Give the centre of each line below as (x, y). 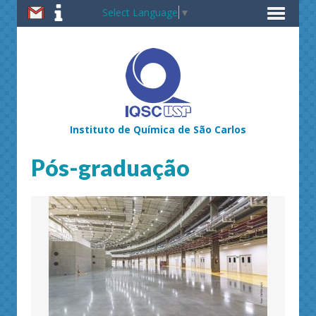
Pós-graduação (110, 168)
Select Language (140, 12)
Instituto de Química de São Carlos (158, 129)
